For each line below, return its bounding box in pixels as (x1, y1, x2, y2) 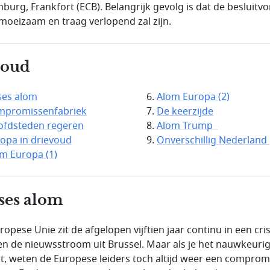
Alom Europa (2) (157, 89, 230, 104)
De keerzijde (157, 104, 213, 119)
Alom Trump (157, 118, 218, 133)
